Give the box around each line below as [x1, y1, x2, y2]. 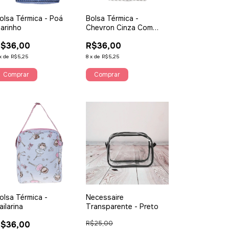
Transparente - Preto [86, 202, 159, 212]
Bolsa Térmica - [86, 14, 139, 24]
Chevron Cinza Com [86, 23, 153, 33]
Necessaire [86, 193, 124, 202]
